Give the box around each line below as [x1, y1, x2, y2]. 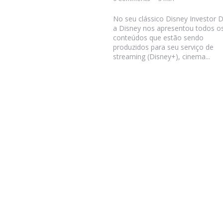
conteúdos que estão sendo [112, 33, 204, 43]
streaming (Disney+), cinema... [112, 52, 210, 62]
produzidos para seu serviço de [112, 42, 214, 52]
